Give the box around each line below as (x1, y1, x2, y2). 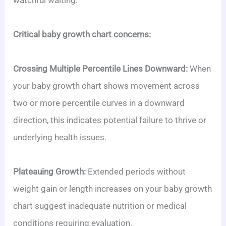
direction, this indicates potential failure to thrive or (13, 115, 207, 125)
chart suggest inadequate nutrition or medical (13, 201, 187, 211)
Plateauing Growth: (13, 166, 86, 177)
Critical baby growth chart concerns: (13, 29, 151, 39)
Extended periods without (86, 166, 186, 177)
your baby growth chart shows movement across (13, 81, 200, 91)
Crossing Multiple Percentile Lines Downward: (13, 64, 188, 74)
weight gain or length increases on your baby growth (13, 184, 212, 194)
